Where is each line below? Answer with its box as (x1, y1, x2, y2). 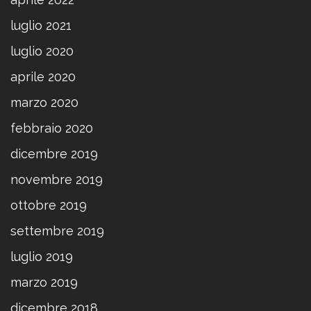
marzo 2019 (10, 274, 78, 289)
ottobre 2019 (10, 197, 87, 212)
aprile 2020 (10, 69, 76, 84)
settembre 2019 (10, 223, 104, 238)
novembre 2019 (10, 171, 103, 187)
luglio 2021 (10, 17, 72, 33)
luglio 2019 (10, 249, 73, 264)
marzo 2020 (10, 94, 78, 110)
